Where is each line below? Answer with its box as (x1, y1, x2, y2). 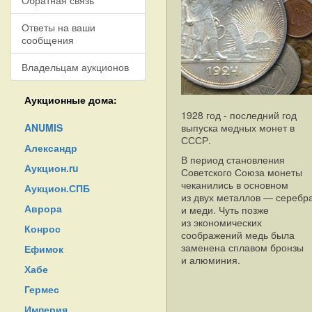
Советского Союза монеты (181, 165, 302, 179)
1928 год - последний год (181, 108, 297, 122)
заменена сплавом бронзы (181, 240, 304, 254)
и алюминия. (181, 253, 240, 267)
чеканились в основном (181, 178, 288, 192)
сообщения (22, 33, 74, 47)
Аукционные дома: (24, 93, 117, 107)
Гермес (24, 282, 59, 296)
